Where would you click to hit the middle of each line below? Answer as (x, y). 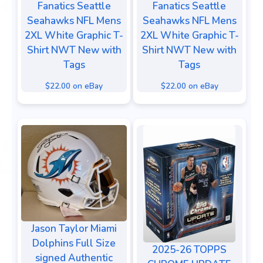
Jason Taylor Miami (74, 228)
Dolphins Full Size (74, 243)
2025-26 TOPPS (189, 249)
